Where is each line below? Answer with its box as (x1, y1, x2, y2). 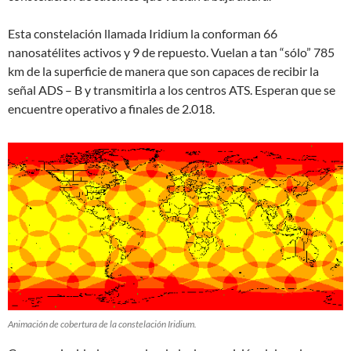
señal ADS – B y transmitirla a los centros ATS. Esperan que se (8, 82, 335, 98)
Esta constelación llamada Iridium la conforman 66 (8, 26, 277, 42)
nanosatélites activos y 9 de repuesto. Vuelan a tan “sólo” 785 (8, 45, 335, 60)
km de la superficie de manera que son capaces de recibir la (8, 63, 319, 79)
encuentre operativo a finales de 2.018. (8, 101, 215, 117)
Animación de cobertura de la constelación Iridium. (8, 318, 197, 331)
